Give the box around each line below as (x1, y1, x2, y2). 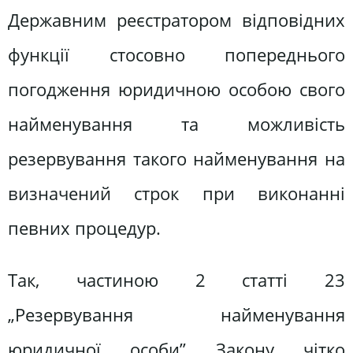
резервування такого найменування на (8, 147, 345, 172)
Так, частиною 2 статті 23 (8, 267, 345, 292)
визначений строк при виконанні (8, 181, 345, 206)
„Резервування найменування (8, 302, 345, 327)
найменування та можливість (8, 112, 345, 137)
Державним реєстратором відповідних (8, 8, 345, 33)
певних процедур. (8, 216, 161, 241)
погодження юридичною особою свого (8, 77, 345, 102)
